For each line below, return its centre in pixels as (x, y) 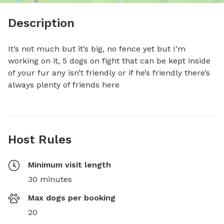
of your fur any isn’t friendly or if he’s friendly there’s (109, 72)
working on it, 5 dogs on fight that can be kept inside (109, 60)
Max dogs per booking (72, 197)
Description (41, 23)
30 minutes (50, 179)
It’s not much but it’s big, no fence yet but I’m (97, 48)
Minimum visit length (69, 164)
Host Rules (40, 139)
